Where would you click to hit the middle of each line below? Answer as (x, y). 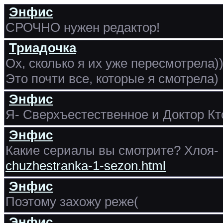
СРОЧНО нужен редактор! (83, 27)
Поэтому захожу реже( (72, 202)
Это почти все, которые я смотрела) (112, 79)
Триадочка (43, 48)
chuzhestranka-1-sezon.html (86, 166)
